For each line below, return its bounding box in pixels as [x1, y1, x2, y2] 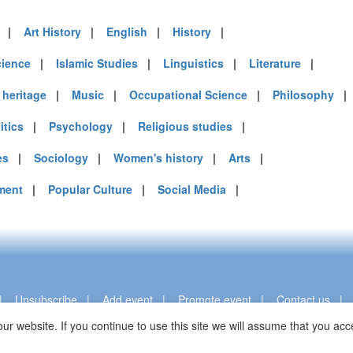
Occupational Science [129, 87, 247, 102]
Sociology [34, 150, 88, 165]
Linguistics [163, 55, 224, 71]
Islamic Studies [56, 55, 138, 71]
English [106, 24, 147, 39]
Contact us [276, 292, 330, 307]
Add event [102, 292, 153, 307]
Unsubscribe [14, 292, 77, 307]
